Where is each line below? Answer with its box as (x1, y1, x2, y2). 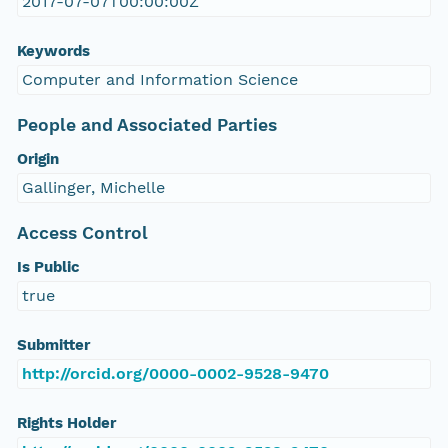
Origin (16, 150, 59, 169)
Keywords (16, 42, 90, 61)
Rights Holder (16, 414, 116, 433)
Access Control (16, 223, 148, 244)
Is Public (16, 258, 80, 277)
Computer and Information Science (21, 70, 298, 90)
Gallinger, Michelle (21, 178, 165, 198)
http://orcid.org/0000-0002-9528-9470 (21, 364, 329, 384)
